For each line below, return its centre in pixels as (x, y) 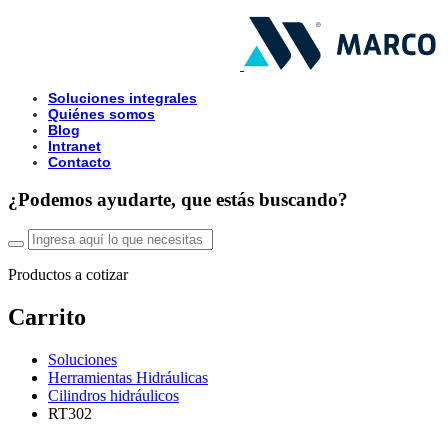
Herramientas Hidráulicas (128, 378)
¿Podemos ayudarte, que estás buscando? (178, 199)
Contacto (79, 162)
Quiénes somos (101, 114)
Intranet (74, 146)
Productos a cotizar (68, 275)
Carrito (47, 317)
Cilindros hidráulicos (113, 396)
